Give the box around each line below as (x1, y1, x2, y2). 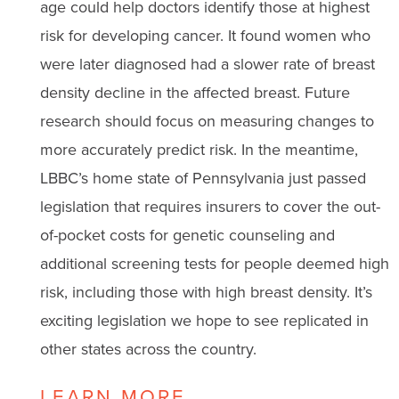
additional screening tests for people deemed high (39, 251, 389, 274)
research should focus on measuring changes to (39, 109, 374, 132)
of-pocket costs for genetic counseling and (39, 223, 335, 246)
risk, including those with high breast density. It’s (39, 280, 372, 303)
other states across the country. (39, 337, 256, 360)
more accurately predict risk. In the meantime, (39, 137, 358, 160)
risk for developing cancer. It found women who (39, 23, 370, 46)
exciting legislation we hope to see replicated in (39, 308, 369, 331)
